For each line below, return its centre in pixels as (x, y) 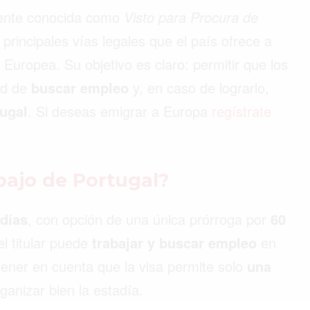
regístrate (241, 111)
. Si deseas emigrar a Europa (120, 111)
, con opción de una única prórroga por (149, 219)
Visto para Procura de (191, 17)
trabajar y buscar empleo (174, 242)
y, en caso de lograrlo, (199, 87)
